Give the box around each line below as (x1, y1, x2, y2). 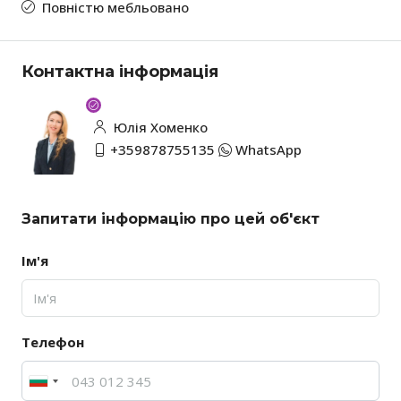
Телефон (21, 333, 84, 352)
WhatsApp (235, 141, 302, 159)
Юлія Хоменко (110, 118, 208, 137)
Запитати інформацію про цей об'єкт (21, 210, 320, 228)
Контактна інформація (21, 62, 218, 82)
